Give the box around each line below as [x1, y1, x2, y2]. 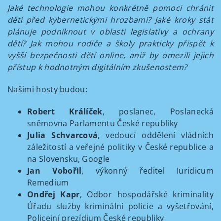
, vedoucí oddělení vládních [98, 130, 214, 141]
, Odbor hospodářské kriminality [79, 189, 214, 200]
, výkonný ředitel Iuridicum [81, 165, 214, 176]
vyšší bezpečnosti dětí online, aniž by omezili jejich [7, 50, 214, 61]
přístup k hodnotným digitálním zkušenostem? [7, 62, 187, 73]
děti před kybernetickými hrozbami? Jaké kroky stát [7, 14, 214, 25]
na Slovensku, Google [27, 153, 110, 164]
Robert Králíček [27, 106, 103, 117]
